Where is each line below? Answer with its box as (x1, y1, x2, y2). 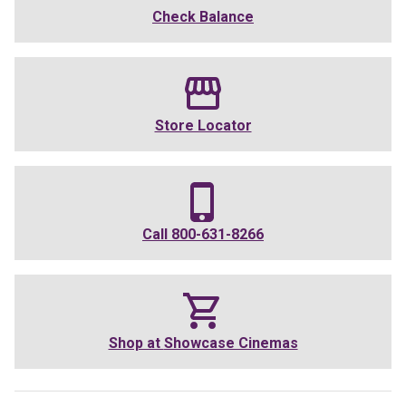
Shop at (108, 334, 164, 353)
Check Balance (152, 8, 254, 26)
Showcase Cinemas (163, 334, 298, 353)
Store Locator (154, 117, 252, 135)
